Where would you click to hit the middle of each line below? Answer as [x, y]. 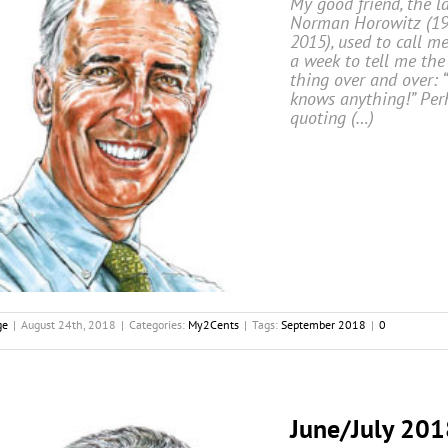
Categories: [158, 325]
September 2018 [323, 325]
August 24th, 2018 [68, 325]
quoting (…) [332, 117]
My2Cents [213, 325]
